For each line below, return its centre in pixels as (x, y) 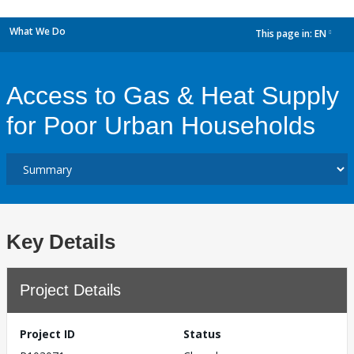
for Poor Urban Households (161, 126)
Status (202, 334)
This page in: (285, 34)
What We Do (38, 31)
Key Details (61, 242)
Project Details (70, 290)
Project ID (47, 334)
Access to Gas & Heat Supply (173, 96)
